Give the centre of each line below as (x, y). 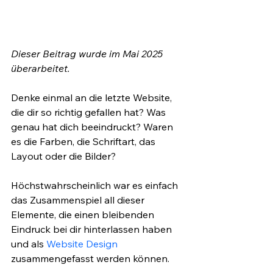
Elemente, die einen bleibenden (84, 215)
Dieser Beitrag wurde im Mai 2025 (88, 54)
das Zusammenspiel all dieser (79, 200)
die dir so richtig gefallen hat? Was (90, 112)
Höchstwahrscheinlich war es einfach (96, 186)
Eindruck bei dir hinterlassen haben (93, 229)
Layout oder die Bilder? (65, 156)
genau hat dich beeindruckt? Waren (93, 127)
